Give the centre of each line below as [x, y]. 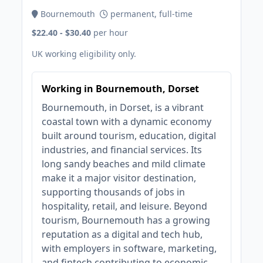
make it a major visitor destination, [119, 178]
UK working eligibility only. [84, 54]
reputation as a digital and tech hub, [122, 234]
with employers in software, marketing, [129, 248]
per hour [111, 33]
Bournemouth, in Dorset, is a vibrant [123, 107]
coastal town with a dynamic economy [127, 122]
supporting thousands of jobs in [114, 192]
